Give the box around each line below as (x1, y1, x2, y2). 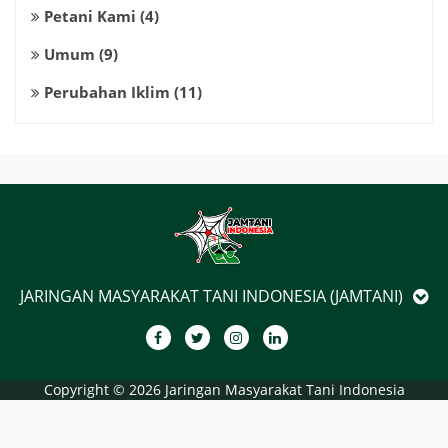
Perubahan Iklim (40, 81, 170, 102)
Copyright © (43, 379, 129, 399)
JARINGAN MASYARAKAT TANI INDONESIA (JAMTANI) (20, 284, 403, 307)
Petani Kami (40, 5, 136, 26)
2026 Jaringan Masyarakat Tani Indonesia (128, 379, 405, 399)
